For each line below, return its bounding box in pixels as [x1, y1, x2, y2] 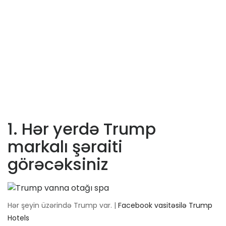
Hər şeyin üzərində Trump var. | [8, 200, 118, 211]
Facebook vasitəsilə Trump [118, 200, 212, 211]
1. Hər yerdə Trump [8, 118, 156, 141]
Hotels [8, 213, 29, 223]
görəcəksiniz [8, 153, 108, 176]
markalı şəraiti [8, 135, 123, 158]
